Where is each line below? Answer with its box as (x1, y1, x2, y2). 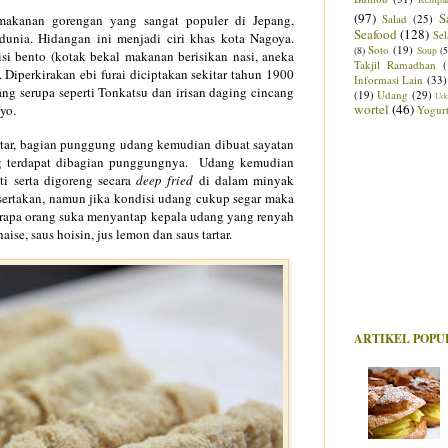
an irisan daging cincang (159, 82, 294, 101)
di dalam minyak (193, 170, 295, 189)
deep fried (136, 170, 194, 189)
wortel (354, 100, 389, 119)
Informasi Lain (354, 72, 424, 88)
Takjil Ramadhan (354, 57, 437, 73)
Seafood (354, 25, 397, 44)
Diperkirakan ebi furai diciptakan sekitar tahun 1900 (5, 64, 295, 83)
